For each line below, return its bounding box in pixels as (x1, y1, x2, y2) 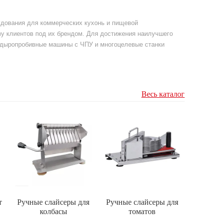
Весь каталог (141, 89, 185, 100)
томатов (129, 206, 156, 217)
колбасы (39, 206, 67, 217)
